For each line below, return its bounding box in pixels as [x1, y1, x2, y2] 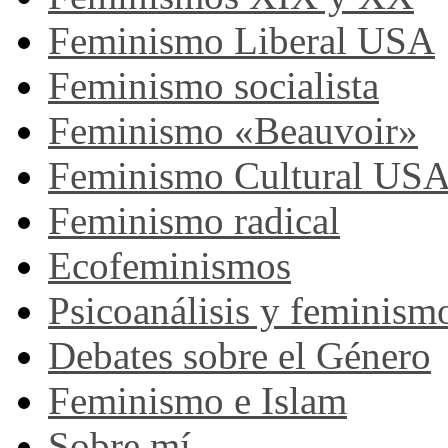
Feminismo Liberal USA [48, 19, 435, 62]
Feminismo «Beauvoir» [48, 109, 418, 152]
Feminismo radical [48, 199, 340, 242]
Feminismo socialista [48, 64, 379, 107]
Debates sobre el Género [48, 334, 431, 377]
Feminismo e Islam [48, 379, 347, 422]
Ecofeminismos [48, 244, 291, 287]
